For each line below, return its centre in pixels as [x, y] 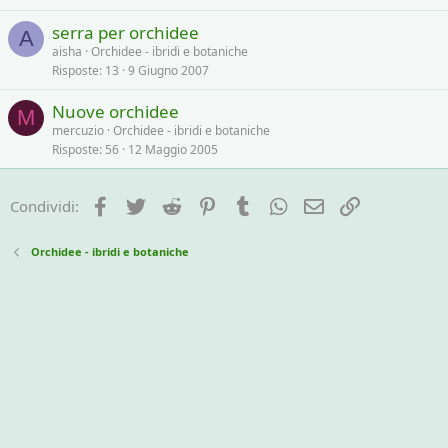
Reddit [205, 204]
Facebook [145, 204]
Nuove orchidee [115, 111]
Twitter [172, 204]
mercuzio [78, 130]
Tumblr [280, 204]
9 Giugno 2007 [168, 70]
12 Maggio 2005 [173, 149]
